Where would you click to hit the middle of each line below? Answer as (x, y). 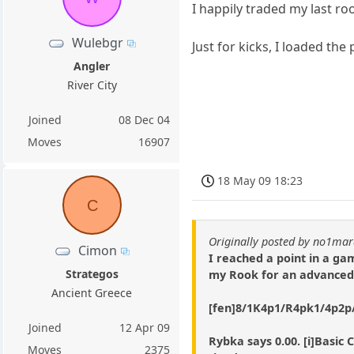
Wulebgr (98, 42)
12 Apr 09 (145, 327)
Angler (92, 66)
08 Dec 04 (145, 119)
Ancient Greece (92, 292)
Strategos (92, 273)
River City (92, 85)
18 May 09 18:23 (260, 181)
